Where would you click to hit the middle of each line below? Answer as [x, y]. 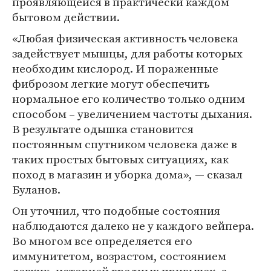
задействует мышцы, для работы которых [127, 53]
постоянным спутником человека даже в [125, 144]
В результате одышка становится [103, 129]
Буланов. [36, 189]
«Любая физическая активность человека [125, 38]
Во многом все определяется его [102, 241]
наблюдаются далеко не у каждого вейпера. [133, 226]
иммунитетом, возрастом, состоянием [119, 256]
